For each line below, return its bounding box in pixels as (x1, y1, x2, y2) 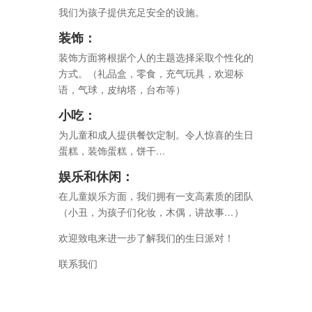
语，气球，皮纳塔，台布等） (58, 84, 185, 95)
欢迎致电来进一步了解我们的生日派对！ (58, 232, 234, 244)
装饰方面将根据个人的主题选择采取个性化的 (58, 52, 253, 63)
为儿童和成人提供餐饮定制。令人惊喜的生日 (58, 129, 253, 141)
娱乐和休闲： (58, 166, 134, 185)
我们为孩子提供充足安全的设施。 (58, 6, 205, 18)
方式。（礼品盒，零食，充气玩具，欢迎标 (58, 68, 244, 79)
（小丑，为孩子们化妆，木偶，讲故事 (58, 206, 224, 218)
